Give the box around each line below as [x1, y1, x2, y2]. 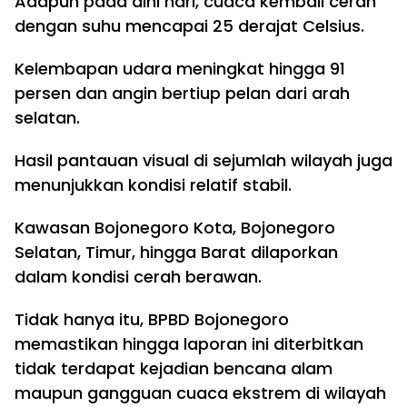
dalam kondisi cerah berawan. [15, 265, 262, 288]
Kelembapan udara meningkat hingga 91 [15, 57, 345, 80]
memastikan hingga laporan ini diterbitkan [15, 333, 363, 355]
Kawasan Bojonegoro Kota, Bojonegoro [15, 216, 335, 239]
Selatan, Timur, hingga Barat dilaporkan [15, 241, 338, 263]
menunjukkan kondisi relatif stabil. [15, 174, 292, 196]
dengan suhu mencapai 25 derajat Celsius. [15, 15, 364, 37]
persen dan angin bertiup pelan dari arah [15, 82, 350, 104]
